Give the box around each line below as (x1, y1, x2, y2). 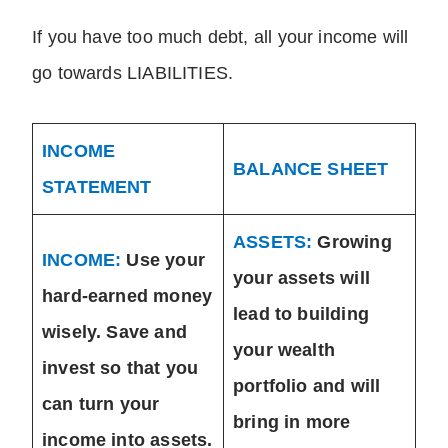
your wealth (233, 340, 335, 361)
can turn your (42, 394, 160, 415)
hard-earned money (42, 286, 213, 307)
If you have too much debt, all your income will (32, 27, 409, 48)
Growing (312, 232, 392, 253)
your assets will (233, 268, 370, 289)
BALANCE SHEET (233, 159, 389, 180)
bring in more (233, 412, 351, 433)
